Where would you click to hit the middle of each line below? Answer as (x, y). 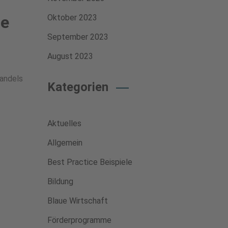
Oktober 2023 (72, 18)
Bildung (60, 181)
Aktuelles (64, 123)
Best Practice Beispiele (90, 162)
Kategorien (78, 87)
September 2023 (78, 37)
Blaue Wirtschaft (77, 201)
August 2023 (70, 56)
